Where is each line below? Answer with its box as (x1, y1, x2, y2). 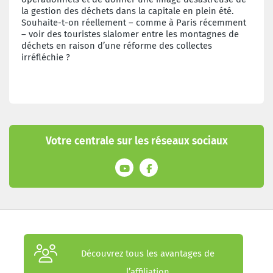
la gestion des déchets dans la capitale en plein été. (21, 5, 234, 16)
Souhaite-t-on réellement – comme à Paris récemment (21, 16, 246, 28)
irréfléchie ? (21, 51, 70, 63)
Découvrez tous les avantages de (80, 247, 214, 259)
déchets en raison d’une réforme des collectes (21, 40, 212, 51)
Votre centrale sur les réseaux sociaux (45, 134, 228, 147)
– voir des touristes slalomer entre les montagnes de (21, 28, 239, 40)
